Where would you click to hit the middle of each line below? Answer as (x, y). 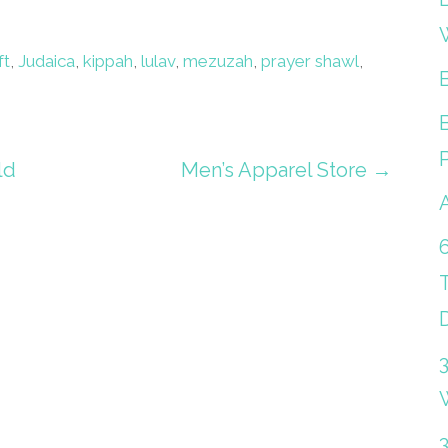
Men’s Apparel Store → (287, 170)
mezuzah (218, 61)
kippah (108, 61)
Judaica (47, 61)
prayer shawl (310, 61)
